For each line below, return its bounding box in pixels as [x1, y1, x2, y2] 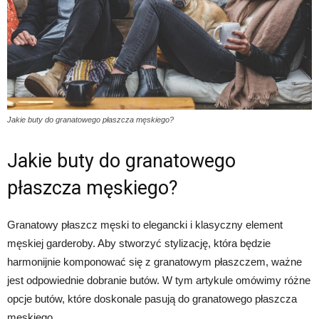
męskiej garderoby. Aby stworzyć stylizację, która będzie [7, 237, 271, 250]
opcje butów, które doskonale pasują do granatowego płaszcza [7, 293, 297, 305]
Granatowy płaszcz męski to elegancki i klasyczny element [7, 219, 283, 231]
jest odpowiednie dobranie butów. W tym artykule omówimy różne [7, 274, 310, 287]
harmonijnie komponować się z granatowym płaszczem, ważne [7, 256, 302, 268]
